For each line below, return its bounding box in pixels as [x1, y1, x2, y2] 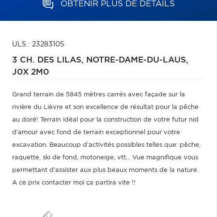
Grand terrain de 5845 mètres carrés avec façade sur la [12, 92, 185, 98]
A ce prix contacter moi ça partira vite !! [12, 180, 136, 186]
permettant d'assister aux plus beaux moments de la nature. [12, 167, 199, 173]
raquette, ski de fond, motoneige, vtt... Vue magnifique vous [12, 155, 198, 161]
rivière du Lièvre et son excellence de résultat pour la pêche [12, 104, 199, 110]
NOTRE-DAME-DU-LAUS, [86, 56, 188, 64]
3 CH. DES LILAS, [12, 56, 86, 64]
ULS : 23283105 [12, 41, 64, 48]
